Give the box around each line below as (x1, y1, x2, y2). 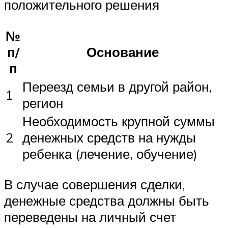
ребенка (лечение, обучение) (22, 145, 197, 162)
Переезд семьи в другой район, (22, 78, 212, 95)
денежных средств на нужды (22, 129, 196, 146)
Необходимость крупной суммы (22, 112, 215, 129)
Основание (86, 43, 159, 60)
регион (22, 94, 63, 111)
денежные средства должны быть (4, 192, 209, 209)
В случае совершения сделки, (4, 176, 185, 193)
